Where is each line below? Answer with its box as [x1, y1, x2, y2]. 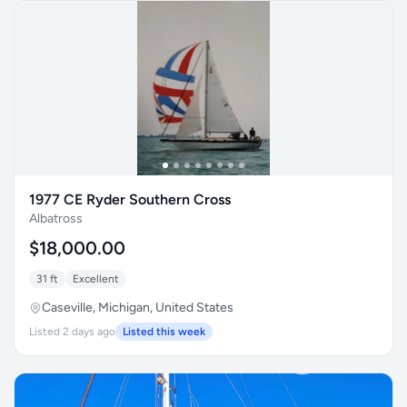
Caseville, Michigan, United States [42, 300, 233, 315]
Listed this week [123, 325, 205, 338]
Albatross [29, 211, 83, 226]
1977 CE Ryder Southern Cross [29, 191, 231, 208]
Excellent [73, 273, 119, 285]
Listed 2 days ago [29, 325, 115, 338]
